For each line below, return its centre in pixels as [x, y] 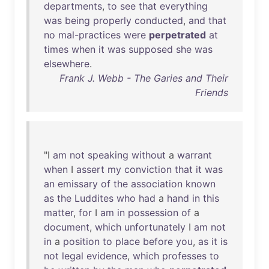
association [157, 184]
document [67, 227]
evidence [107, 256]
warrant [195, 155]
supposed [151, 49]
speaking [108, 155]
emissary [78, 184]
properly [112, 20]
